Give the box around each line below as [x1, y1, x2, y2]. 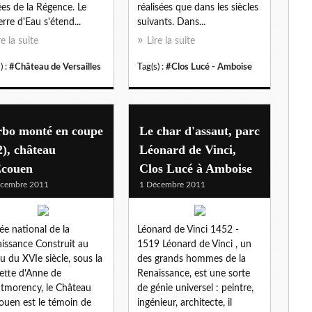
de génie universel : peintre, [137, 283, 253, 293]
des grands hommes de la [137, 253, 246, 264]
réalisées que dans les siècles [137, 2, 258, 13]
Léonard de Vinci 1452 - [137, 224, 239, 235]
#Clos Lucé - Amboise [166, 62, 252, 71]
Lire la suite [147, 36, 195, 46]
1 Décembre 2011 [139, 180, 205, 189]
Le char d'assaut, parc [139, 123, 260, 138]
